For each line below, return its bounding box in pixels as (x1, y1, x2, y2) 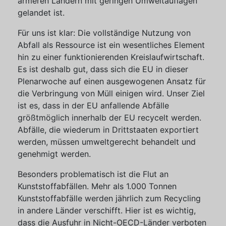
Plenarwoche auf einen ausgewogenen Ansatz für (18, 76, 206, 86)
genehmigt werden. (18, 149, 91, 159)
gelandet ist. (18, 8, 65, 18)
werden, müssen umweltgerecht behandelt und (18, 137, 196, 147)
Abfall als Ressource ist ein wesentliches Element (18, 40, 205, 50)
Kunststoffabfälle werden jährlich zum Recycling (18, 193, 201, 203)
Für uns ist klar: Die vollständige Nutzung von (18, 28, 191, 38)
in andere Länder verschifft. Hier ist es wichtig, (18, 205, 196, 215)
